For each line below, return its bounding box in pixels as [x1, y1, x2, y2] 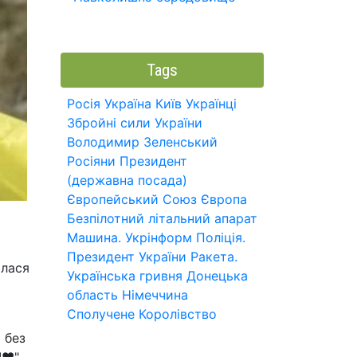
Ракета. [190, 249, 237, 265]
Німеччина [122, 287, 188, 303]
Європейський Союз [67, 191, 197, 207]
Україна [104, 96, 151, 112]
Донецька [186, 268, 248, 284]
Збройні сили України [67, 115, 202, 131]
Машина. [67, 229, 121, 245]
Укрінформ [125, 229, 192, 245]
